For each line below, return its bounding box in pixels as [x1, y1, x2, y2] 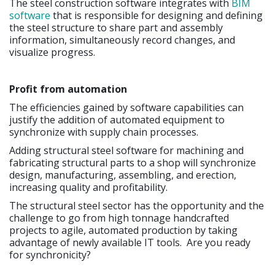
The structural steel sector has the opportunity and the [9, 198, 264, 212]
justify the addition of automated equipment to [9, 112, 225, 126]
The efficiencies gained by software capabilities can [9, 100, 244, 114]
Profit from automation [9, 82, 127, 96]
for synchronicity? [9, 247, 91, 261]
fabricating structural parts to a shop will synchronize [9, 155, 256, 169]
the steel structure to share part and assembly [9, 20, 223, 34]
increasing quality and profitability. [9, 180, 168, 194]
